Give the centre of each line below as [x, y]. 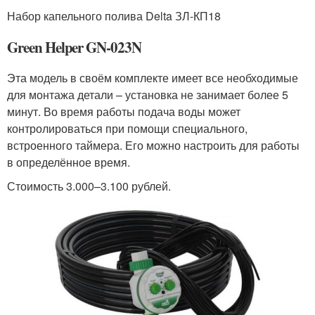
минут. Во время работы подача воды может [124, 112]
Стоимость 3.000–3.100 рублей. [89, 186]
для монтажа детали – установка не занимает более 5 [148, 95]
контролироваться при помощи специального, [127, 129]
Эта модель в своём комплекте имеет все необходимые [153, 78]
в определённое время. [69, 162]
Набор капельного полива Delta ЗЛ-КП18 [114, 16]
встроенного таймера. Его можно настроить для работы [153, 146]
